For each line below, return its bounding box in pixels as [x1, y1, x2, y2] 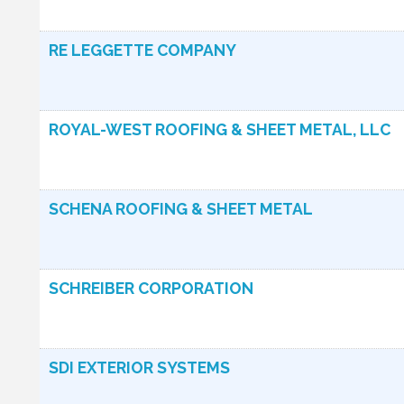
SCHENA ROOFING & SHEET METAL [49, 199, 313, 218]
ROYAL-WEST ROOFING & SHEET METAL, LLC [49, 120, 390, 139]
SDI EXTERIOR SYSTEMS [49, 358, 230, 377]
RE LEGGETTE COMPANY [49, 41, 236, 60]
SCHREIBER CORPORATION [49, 279, 253, 298]
